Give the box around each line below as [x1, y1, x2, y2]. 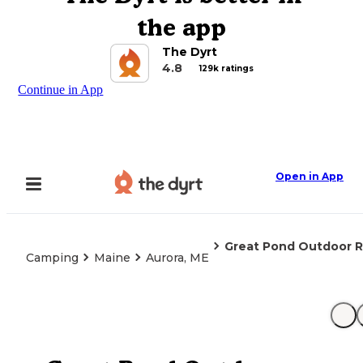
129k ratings [199, 62, 254, 74]
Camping [26, 250, 79, 265]
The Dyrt [161, 45, 217, 59]
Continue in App [18, 83, 104, 96]
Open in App [275, 170, 344, 182]
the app [137, 13, 226, 41]
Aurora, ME [146, 250, 209, 265]
